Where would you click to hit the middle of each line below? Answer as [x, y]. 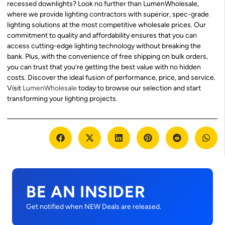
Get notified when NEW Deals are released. [94, 207]
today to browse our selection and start [139, 88]
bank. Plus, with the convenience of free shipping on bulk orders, [107, 56]
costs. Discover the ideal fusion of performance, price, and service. [111, 77]
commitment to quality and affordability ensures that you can [102, 35]
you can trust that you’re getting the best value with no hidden [104, 67]
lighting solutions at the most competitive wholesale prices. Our [106, 25]
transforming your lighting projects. [62, 98]
